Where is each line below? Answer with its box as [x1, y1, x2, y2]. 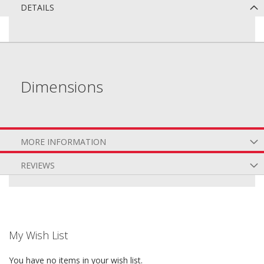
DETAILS [21, 2, 54, 13]
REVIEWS [21, 160, 55, 171]
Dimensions [21, 76, 103, 97]
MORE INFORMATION [21, 136, 106, 147]
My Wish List [9, 228, 68, 242]
